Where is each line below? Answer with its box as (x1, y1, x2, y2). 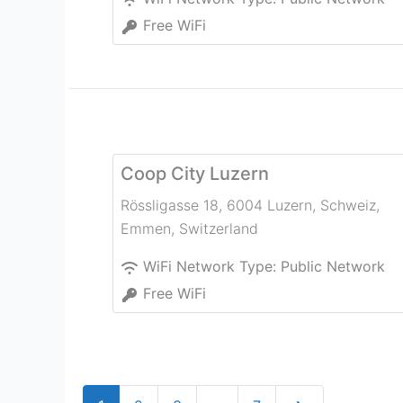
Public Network (281, 257, 385, 276)
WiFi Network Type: (143, 257, 281, 276)
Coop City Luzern (121, 163, 269, 185)
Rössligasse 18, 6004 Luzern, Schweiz (121, 196, 376, 215)
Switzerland (179, 219, 258, 238)
